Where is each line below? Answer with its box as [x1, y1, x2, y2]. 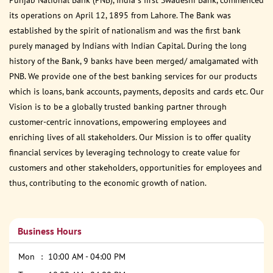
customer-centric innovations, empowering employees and [9, 116, 227, 127]
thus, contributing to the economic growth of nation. [9, 177, 207, 188]
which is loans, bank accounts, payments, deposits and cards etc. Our [9, 85, 264, 97]
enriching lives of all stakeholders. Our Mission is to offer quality [9, 131, 250, 143]
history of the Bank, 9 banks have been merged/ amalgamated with [9, 55, 258, 66]
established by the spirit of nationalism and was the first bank [9, 24, 241, 36]
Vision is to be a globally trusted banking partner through [9, 101, 227, 112]
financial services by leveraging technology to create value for [9, 146, 240, 158]
